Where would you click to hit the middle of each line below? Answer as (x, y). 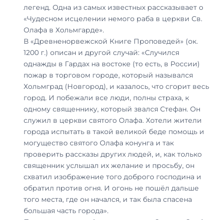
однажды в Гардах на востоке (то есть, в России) (112, 64)
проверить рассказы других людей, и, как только (113, 154)
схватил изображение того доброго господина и (112, 177)
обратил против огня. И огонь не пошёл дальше (111, 188)
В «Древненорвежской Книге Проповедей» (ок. (111, 41)
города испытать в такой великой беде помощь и (114, 131)
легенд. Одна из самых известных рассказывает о (113, 7)
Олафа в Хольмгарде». (64, 30)
